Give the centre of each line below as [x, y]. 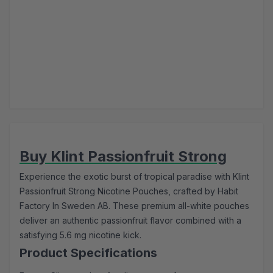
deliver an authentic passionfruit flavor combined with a [130, 221]
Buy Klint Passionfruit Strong [123, 157]
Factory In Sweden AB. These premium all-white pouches [134, 206]
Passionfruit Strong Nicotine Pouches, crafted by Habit [129, 191]
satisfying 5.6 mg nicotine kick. [80, 235]
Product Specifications [88, 253]
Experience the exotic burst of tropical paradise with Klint [134, 177]
